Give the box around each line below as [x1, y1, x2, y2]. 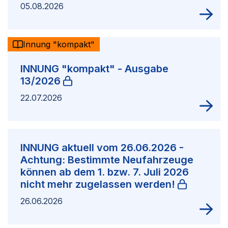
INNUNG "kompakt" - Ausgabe [20, 63, 168, 75]
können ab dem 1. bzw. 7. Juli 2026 [20, 166, 189, 179]
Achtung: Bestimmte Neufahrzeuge [20, 154, 193, 166]
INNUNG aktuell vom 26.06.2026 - [20, 141, 184, 154]
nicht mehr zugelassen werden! [20, 178, 175, 191]
